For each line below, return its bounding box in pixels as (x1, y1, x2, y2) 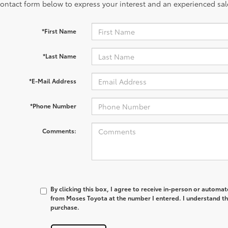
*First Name (41, 26, 76, 35)
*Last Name (42, 51, 76, 60)
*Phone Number (30, 101, 76, 110)
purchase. (50, 203, 80, 211)
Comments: (42, 126, 76, 135)
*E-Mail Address (28, 76, 76, 85)
